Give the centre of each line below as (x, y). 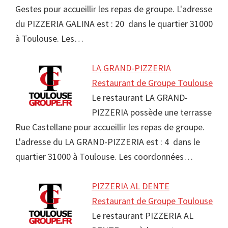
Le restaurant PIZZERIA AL (142, 216)
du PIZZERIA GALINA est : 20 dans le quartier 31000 (114, 24)
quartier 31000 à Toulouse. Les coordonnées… (104, 157)
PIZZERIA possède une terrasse (152, 112)
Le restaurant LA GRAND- (140, 98)
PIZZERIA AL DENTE (131, 186)
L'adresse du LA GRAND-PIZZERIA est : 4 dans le (108, 142)
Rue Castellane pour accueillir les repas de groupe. (110, 127)
